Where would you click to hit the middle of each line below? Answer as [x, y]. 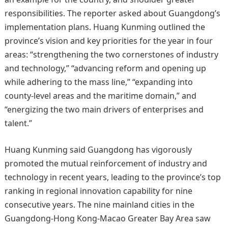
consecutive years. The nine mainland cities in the [99, 205]
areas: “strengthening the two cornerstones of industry [111, 54]
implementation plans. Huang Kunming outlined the [105, 27]
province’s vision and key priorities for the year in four [108, 41]
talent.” [18, 123]
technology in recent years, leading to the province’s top [112, 177]
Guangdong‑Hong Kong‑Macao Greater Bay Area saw [107, 218]
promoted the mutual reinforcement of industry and [106, 163]
